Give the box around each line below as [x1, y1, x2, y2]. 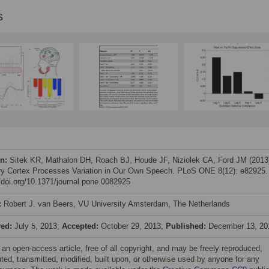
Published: [166, 222, 208, 231]
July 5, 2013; [14, 222, 62, 231]
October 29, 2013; [101, 222, 166, 231]
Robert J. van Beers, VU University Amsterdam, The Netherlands [4, 199, 230, 208]
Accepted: [62, 222, 101, 231]
